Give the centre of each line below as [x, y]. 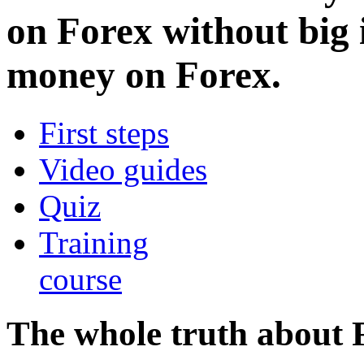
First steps [104, 132]
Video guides [123, 169]
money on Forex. [144, 75]
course [80, 279]
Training [94, 242]
